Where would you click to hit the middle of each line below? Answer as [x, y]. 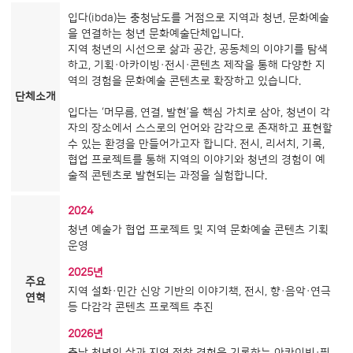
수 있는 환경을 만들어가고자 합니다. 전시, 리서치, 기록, [196, 144]
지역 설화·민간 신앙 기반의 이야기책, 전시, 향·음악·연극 [199, 291]
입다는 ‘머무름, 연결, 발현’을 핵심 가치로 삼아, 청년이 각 [199, 112]
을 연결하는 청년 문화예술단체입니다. [156, 33]
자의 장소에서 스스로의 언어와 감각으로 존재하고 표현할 [200, 128]
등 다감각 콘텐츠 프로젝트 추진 [141, 307]
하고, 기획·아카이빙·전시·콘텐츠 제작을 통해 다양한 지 [197, 65]
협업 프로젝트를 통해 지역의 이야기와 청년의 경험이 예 [197, 160]
